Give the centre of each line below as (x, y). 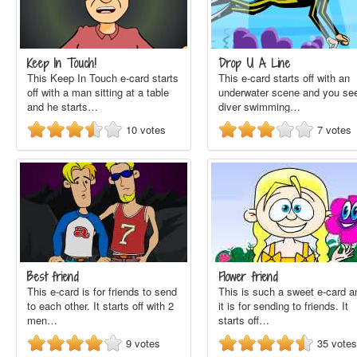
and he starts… (63, 106)
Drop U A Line (254, 63)
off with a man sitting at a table (98, 92)
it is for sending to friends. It (283, 306)
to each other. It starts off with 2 (100, 306)
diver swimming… (259, 106)
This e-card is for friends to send (102, 291)
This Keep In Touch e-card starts (103, 78)
